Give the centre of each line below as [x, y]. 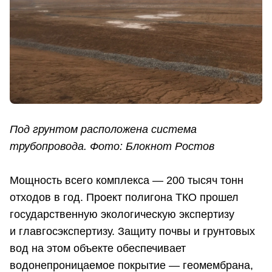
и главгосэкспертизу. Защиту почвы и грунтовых [132, 232]
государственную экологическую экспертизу [122, 215]
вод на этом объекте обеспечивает [98, 249]
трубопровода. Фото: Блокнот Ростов [112, 147]
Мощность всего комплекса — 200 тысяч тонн [127, 181]
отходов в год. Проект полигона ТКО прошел [124, 198]
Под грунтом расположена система [103, 130]
